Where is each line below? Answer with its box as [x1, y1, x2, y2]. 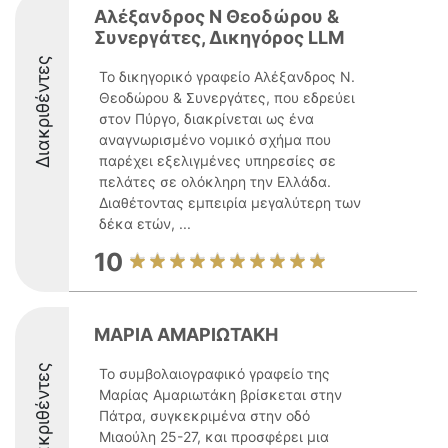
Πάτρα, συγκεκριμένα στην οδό [99, 407, 310, 424]
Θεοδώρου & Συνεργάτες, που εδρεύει [99, 89, 355, 106]
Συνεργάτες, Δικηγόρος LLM [94, 27, 344, 48]
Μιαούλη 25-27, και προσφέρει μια [99, 428, 329, 445]
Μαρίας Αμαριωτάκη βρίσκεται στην [99, 386, 342, 403]
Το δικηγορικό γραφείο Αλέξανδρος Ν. [99, 68, 355, 85]
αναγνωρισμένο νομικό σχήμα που [99, 131, 331, 148]
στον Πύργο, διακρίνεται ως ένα [99, 110, 314, 127]
